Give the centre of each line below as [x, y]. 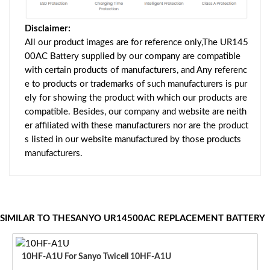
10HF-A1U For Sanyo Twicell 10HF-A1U [118, 256]
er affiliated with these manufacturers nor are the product [137, 125]
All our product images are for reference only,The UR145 [137, 42]
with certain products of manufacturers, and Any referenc [136, 70]
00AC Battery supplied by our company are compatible [133, 56]
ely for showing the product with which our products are [136, 98]
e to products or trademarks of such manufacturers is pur [136, 84]
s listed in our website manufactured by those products [133, 139]
